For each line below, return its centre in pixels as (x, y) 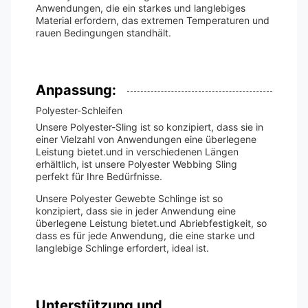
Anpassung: (76, 90)
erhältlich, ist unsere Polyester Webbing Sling (136, 164)
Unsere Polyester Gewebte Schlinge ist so (129, 198)
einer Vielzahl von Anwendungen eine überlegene (146, 139)
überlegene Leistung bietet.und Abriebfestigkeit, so (151, 223)
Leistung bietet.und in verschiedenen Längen (137, 152)
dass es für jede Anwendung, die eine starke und (145, 235)
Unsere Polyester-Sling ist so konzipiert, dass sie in (150, 127)
